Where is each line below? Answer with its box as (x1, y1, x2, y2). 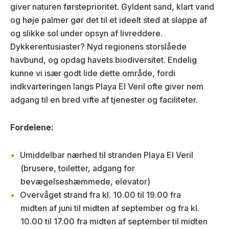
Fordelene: (10, 122, 54, 132)
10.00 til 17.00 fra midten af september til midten (20, 216, 208, 226)
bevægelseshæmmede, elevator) (20, 176, 150, 187)
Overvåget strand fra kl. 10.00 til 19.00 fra (20, 189, 181, 200)
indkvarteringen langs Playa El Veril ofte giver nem (10, 81, 203, 91)
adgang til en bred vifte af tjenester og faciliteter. (10, 94, 198, 105)
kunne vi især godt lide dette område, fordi (10, 67, 175, 78)
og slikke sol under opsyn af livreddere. (10, 28, 163, 38)
